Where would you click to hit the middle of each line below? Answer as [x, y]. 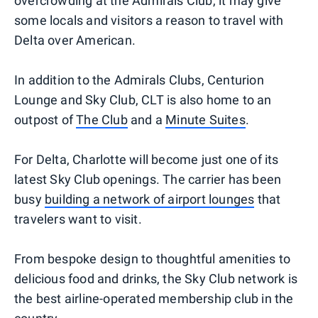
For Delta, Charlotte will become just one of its [147, 159]
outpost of [45, 119]
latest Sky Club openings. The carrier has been [148, 179]
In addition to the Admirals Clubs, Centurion [139, 79]
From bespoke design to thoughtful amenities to [153, 258]
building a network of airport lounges [150, 199]
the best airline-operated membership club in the [154, 298]
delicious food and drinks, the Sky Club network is [156, 278]
